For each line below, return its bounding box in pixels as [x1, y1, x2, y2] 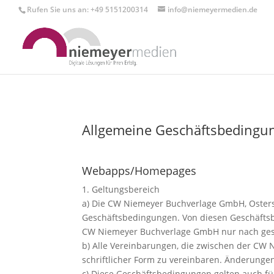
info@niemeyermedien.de [168, 4, 257, 15]
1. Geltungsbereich [82, 183, 160, 195]
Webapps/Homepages [82, 163, 197, 178]
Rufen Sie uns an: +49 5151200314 [27, 4, 148, 15]
